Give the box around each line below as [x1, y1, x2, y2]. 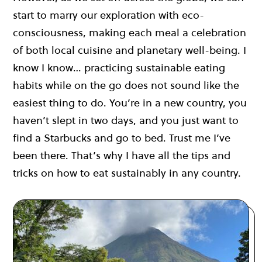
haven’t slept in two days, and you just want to [13, 112, 239, 127]
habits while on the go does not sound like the [13, 77, 239, 92]
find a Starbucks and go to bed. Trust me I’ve [13, 130, 230, 145]
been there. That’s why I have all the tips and [13, 147, 230, 163]
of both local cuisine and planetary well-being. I [13, 42, 246, 57]
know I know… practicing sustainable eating [13, 60, 225, 75]
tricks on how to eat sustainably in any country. [13, 165, 244, 180]
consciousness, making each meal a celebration [13, 25, 246, 40]
